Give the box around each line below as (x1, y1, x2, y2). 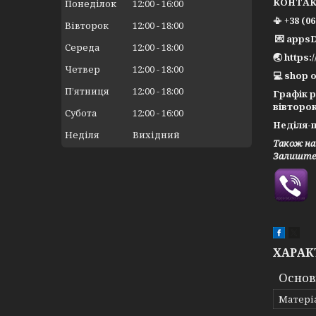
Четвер (65, 63, 100, 76)
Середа (65, 41, 100, 54)
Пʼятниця (65, 85, 109, 98)
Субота (65, 107, 97, 120)
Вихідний (133, 128, 180, 142)
